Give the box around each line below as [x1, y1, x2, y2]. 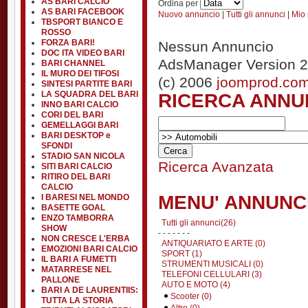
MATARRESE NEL [41, 265, 111, 274]
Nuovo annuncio [158, 9, 220, 19]
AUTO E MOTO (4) [162, 279, 230, 289]
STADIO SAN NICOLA [41, 151, 125, 161]
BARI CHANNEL [41, 58, 105, 68]
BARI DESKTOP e [41, 131, 111, 140]
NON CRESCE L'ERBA [41, 234, 130, 243]
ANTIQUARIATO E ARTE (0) [162, 238, 265, 248]
